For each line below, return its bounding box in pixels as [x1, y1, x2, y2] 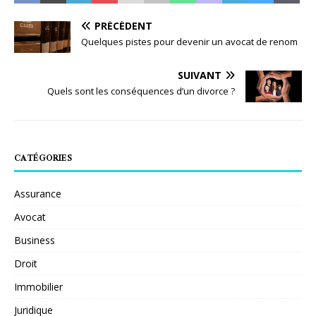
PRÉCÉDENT [95, 19, 152, 33]
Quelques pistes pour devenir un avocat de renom [81, 35, 298, 49]
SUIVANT [178, 68, 221, 83]
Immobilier [14, 280, 63, 294]
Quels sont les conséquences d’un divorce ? [47, 85, 235, 98]
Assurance [14, 187, 61, 201]
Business [14, 233, 55, 248]
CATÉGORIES [14, 150, 72, 169]
